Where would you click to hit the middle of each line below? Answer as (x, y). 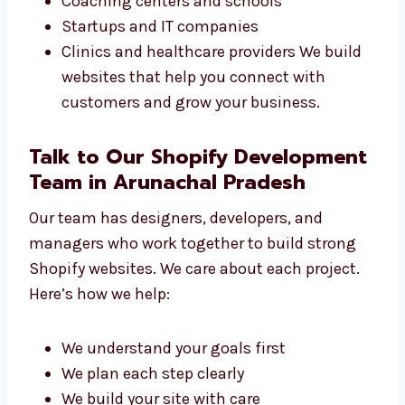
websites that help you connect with (193, 201)
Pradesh (70, 332)
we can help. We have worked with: (154, 20)
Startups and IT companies (160, 151)
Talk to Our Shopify (128, 281)
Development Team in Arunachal (193, 306)
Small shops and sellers (148, 75)
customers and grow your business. (191, 226)
